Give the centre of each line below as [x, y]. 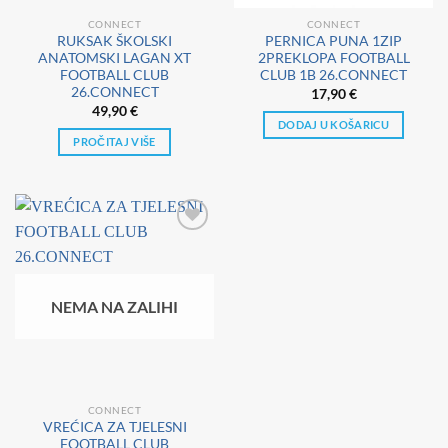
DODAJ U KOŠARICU [333, 125]
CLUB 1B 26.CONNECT [333, 75]
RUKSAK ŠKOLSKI [114, 41]
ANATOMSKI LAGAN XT [114, 58]
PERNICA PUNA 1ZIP [333, 41]
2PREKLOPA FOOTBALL [333, 58]
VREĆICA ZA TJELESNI [114, 426]
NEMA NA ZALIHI [114, 306]
